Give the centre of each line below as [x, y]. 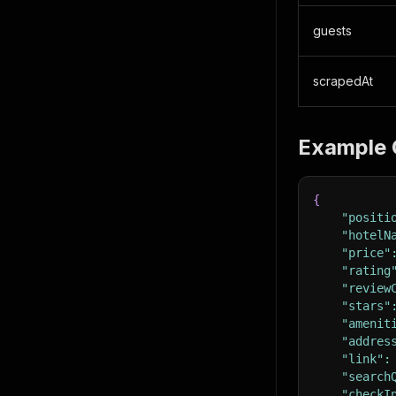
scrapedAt [343, 81]
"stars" [366, 306]
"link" [362, 359]
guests [332, 30]
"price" [366, 253]
